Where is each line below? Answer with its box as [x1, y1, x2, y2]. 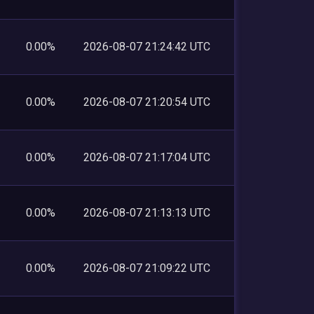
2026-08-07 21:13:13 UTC [83, 205, 210, 219]
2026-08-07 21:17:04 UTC [83, 150, 210, 164]
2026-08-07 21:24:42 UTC [83, 39, 210, 53]
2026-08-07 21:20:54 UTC [83, 95, 210, 109]
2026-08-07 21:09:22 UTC [83, 261, 210, 275]
